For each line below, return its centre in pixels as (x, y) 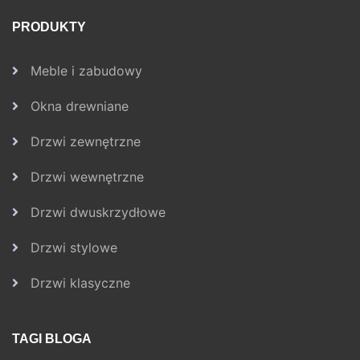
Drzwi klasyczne (80, 283)
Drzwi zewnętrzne (86, 142)
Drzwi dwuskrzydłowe (98, 213)
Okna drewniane (80, 106)
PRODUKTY (49, 27)
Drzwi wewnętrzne (87, 177)
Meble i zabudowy (86, 71)
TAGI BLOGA (52, 339)
